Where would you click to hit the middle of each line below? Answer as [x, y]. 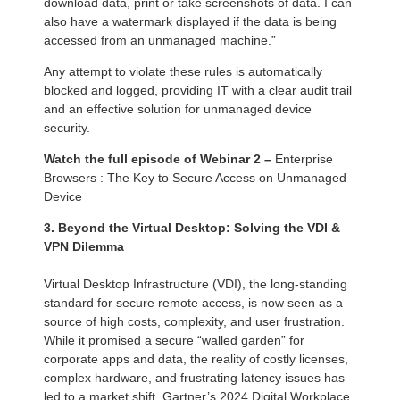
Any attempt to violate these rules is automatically [183, 72]
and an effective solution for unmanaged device [178, 109]
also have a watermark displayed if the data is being [190, 22]
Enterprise [304, 159]
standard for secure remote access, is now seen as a [193, 303]
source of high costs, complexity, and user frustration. [194, 322]
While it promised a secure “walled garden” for [174, 341]
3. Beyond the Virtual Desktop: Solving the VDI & [192, 228]
